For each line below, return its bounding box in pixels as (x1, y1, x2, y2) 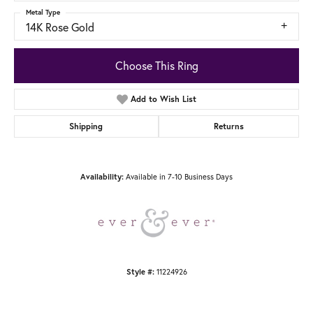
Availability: (80, 171, 124, 182)
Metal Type (26, 8, 60, 17)
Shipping (69, 120, 103, 131)
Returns (213, 120, 244, 131)
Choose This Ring (115, 57, 198, 73)
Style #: (126, 266, 154, 277)
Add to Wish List (131, 93, 197, 104)
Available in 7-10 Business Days (126, 170, 233, 182)
